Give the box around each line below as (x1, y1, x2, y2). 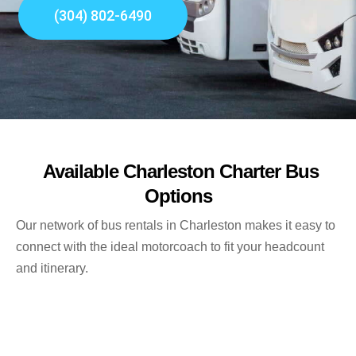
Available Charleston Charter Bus (37, 161, 319, 183)
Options (144, 185, 212, 207)
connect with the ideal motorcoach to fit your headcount (16, 240, 324, 254)
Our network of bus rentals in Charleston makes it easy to (16, 219, 335, 233)
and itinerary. (16, 261, 88, 276)
